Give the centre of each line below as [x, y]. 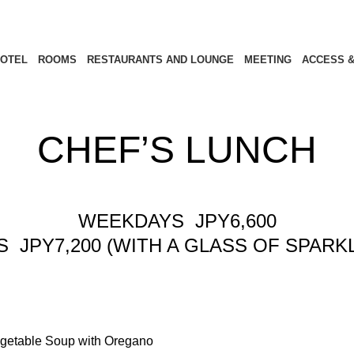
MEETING [267, 60]
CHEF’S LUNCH [177, 150]
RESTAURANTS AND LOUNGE [160, 60]
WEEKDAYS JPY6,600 [177, 221]
